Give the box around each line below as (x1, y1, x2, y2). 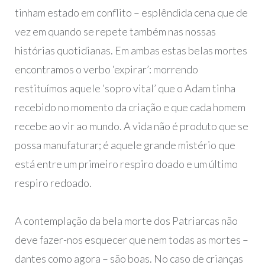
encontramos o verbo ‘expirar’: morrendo (14, 63, 198, 76)
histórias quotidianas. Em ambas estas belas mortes (14, 44, 247, 57)
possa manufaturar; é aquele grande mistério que (14, 138, 235, 152)
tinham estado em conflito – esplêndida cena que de (14, 6, 248, 20)
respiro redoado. (14, 176, 92, 190)
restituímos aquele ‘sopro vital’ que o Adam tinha (14, 82, 235, 95)
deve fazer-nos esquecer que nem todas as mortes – (14, 233, 248, 247)
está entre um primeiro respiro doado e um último (14, 157, 238, 171)
